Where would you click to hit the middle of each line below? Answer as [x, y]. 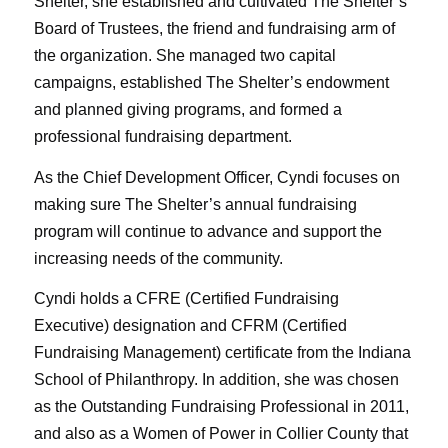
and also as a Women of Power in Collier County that [220, 434]
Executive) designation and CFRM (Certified [190, 326]
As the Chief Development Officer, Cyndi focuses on [216, 177]
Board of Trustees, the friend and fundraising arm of [214, 29]
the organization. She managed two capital [184, 56]
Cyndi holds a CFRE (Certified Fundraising [186, 299]
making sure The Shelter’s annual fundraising [195, 204]
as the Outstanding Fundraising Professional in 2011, [221, 407]
